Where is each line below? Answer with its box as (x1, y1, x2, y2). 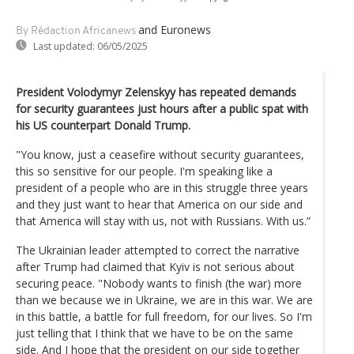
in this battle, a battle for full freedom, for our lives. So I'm (16, 308, 312, 324)
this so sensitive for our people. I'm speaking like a (16, 163, 273, 179)
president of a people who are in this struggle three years (16, 179, 308, 195)
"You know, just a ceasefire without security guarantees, (16, 146, 304, 162)
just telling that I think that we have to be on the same (16, 325, 293, 341)
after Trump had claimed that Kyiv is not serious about (16, 258, 295, 274)
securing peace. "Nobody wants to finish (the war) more (16, 275, 302, 291)
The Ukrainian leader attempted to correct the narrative (16, 242, 299, 258)
